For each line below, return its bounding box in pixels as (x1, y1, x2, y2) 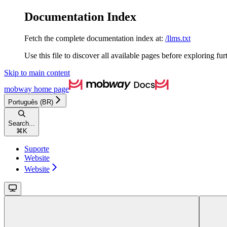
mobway (4, 84, 32, 93)
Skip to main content (4, 68, 70, 77)
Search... (8, 119, 35, 127)
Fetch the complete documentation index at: (24, 33, 163, 43)
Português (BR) (8, 98, 53, 106)
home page (32, 84, 69, 93)
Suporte (24, 144, 49, 153)
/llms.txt (165, 33, 191, 43)
